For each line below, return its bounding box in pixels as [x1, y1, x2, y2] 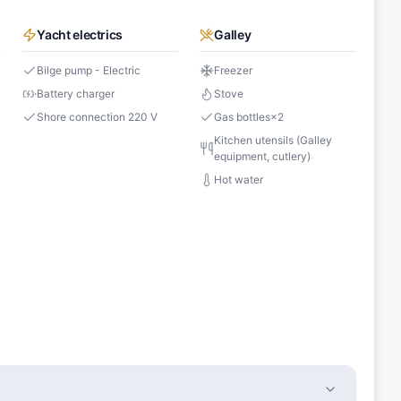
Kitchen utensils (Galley [214, 133, 333, 148]
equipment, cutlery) [214, 149, 311, 164]
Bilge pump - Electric [37, 64, 141, 78]
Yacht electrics [37, 27, 124, 43]
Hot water [214, 173, 264, 187]
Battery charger [37, 87, 115, 101]
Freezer [214, 64, 253, 78]
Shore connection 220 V [37, 110, 158, 124]
